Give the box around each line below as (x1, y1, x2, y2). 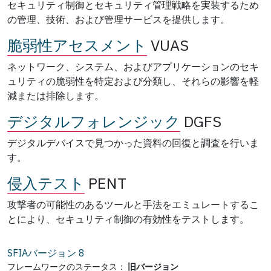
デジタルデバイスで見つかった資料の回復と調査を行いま (7, 136, 259, 149)
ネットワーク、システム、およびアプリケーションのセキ (7, 60, 259, 73)
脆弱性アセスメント (7, 34, 147, 55)
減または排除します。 (7, 89, 104, 102)
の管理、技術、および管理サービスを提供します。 (7, 13, 230, 25)
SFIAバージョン (7, 246, 76, 259)
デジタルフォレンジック (7, 111, 180, 131)
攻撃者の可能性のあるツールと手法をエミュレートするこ (7, 198, 259, 211)
